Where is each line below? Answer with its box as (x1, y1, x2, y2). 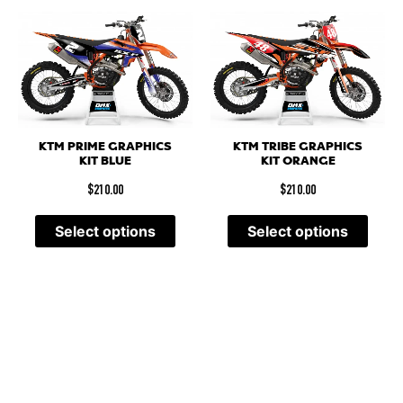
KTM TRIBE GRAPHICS (233, 138, 363, 155)
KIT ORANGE (260, 152, 336, 169)
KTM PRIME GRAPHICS (39, 138, 172, 155)
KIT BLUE (79, 152, 131, 169)
